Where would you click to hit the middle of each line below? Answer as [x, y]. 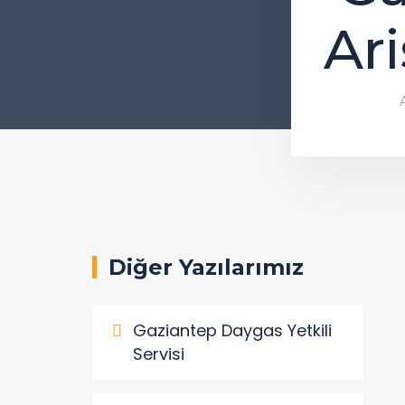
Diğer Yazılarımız [206, 267]
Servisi [159, 354]
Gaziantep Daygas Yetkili [232, 330]
